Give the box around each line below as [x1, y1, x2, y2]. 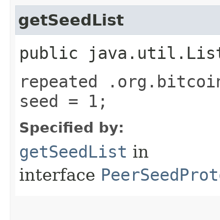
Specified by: [19, 119, 124, 136]
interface [19, 165, 101, 185]
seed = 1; [19, 91, 108, 111]
